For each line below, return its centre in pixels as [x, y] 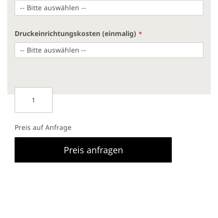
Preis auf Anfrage [43, 127]
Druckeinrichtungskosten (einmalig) [75, 33]
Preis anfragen [93, 150]
